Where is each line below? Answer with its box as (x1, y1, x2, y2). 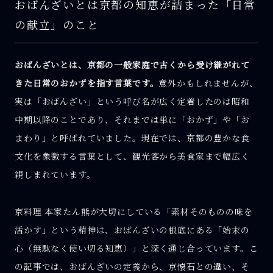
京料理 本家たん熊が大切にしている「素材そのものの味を (15, 205, 253, 218)
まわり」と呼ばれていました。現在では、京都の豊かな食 (15, 132, 250, 144)
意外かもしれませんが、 (158, 77, 258, 90)
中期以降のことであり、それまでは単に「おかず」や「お (15, 113, 250, 126)
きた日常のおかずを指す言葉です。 (15, 77, 159, 90)
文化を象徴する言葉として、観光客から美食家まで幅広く (15, 150, 250, 163)
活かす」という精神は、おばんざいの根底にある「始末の (15, 223, 250, 236)
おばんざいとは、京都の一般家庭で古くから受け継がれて (15, 58, 250, 71)
